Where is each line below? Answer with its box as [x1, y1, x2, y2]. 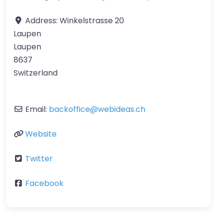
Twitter [25, 153, 53, 164]
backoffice [49, 103, 90, 115]
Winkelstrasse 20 [60, 15, 124, 26]
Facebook [25, 177, 63, 189]
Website [25, 128, 57, 139]
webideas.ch [98, 103, 145, 115]
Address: [25, 15, 60, 26]
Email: [25, 103, 49, 115]
